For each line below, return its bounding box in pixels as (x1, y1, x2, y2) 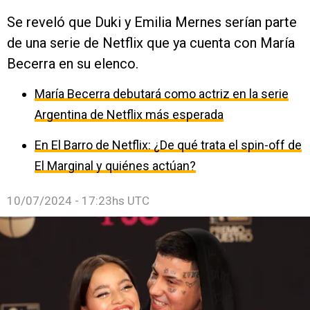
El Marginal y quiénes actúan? (35, 158, 196, 173)
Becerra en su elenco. (7, 55, 138, 72)
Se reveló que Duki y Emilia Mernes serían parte (7, 13, 297, 30)
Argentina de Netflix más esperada (35, 107, 224, 122)
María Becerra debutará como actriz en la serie (35, 86, 289, 101)
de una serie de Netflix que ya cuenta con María (7, 34, 295, 51)
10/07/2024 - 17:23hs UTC (7, 193, 149, 208)
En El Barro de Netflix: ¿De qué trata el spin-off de (35, 137, 302, 152)
